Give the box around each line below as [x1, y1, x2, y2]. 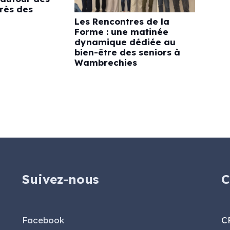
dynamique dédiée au [74, 36, 176, 48]
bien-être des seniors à [74, 47, 180, 58]
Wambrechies [74, 57, 137, 68]
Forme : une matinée [74, 26, 168, 37]
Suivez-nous [22, 171, 99, 187]
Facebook [22, 215, 64, 226]
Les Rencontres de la [74, 16, 169, 27]
